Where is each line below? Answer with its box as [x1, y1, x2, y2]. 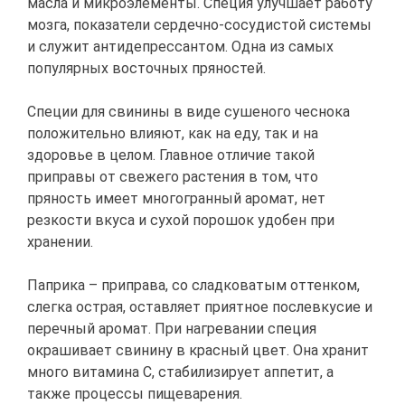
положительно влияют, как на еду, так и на [27, 125, 318, 143]
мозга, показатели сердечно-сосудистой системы [27, 16, 372, 34]
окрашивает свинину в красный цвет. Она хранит [27, 342, 369, 360]
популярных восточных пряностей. [27, 60, 266, 78]
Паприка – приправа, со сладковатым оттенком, [27, 277, 360, 295]
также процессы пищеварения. [27, 385, 242, 403]
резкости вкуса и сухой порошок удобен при [27, 212, 334, 230]
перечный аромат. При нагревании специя [27, 320, 316, 338]
